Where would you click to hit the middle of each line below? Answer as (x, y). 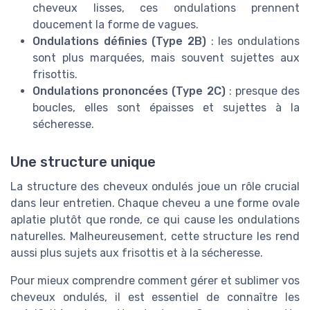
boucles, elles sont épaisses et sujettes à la (166, 108)
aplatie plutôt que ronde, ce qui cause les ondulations (155, 219)
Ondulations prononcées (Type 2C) (129, 91)
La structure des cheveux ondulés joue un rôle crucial (155, 186)
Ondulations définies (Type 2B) (119, 42)
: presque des (262, 91)
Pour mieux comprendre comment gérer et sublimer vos (155, 280)
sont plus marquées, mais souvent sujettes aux (166, 58)
